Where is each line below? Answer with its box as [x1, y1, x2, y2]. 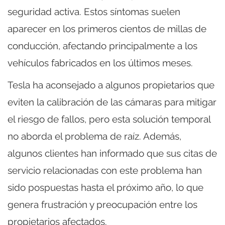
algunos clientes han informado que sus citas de [8, 148, 217, 159]
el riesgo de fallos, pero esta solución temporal [8, 114, 210, 125]
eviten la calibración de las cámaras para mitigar [8, 96, 216, 108]
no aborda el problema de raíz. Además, [8, 131, 181, 142]
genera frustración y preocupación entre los [8, 199, 197, 210]
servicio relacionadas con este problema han [8, 165, 202, 176]
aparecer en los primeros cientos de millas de [8, 23, 206, 35]
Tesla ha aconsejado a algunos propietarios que [8, 79, 214, 91]
